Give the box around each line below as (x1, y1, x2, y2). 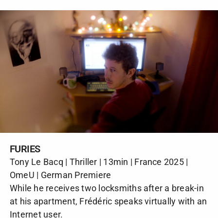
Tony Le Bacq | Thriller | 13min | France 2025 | (10, 156, 188, 167)
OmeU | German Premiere (10, 169, 111, 180)
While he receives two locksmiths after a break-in (10, 182, 204, 193)
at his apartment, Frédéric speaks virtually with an (10, 196, 207, 206)
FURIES (10, 143, 40, 155)
